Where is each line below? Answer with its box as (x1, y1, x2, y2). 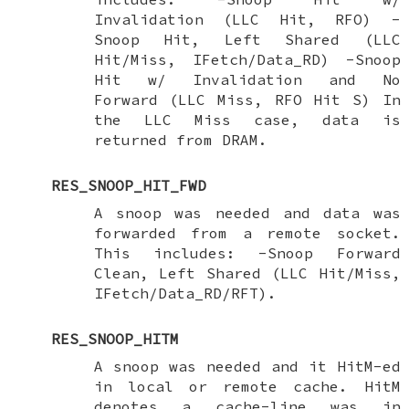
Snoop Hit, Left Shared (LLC (93, 29, 401, 48)
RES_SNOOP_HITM (50, 329, 179, 348)
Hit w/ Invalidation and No (93, 69, 401, 89)
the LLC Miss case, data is (93, 110, 401, 129)
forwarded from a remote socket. (93, 223, 401, 242)
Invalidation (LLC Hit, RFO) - (93, 9, 401, 28)
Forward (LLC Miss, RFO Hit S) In (93, 89, 401, 109)
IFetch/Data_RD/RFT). (93, 283, 277, 302)
